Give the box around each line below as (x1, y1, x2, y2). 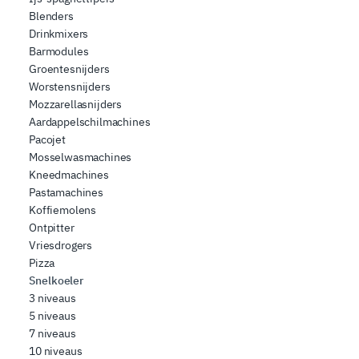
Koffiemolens (29, 203, 97, 218)
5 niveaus (29, 309, 76, 324)
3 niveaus (29, 291, 76, 306)
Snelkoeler (29, 273, 84, 288)
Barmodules (29, 44, 89, 59)
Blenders (29, 9, 74, 24)
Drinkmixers (29, 26, 89, 42)
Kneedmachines (29, 167, 109, 183)
